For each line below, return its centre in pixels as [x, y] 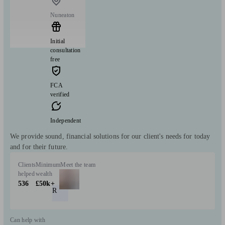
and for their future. [39, 147]
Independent [66, 120]
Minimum [48, 164]
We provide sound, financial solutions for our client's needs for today [110, 136]
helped [26, 174]
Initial [58, 41]
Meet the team [78, 164]
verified [60, 94]
